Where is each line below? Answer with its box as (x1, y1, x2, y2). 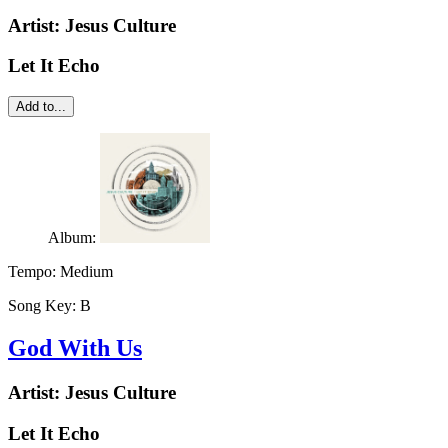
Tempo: (8, 262, 60, 280)
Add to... (16, 98, 66, 114)
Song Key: (8, 296, 80, 314)
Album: (48, 228, 100, 246)
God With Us (8, 334, 142, 361)
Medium (60, 262, 113, 280)
